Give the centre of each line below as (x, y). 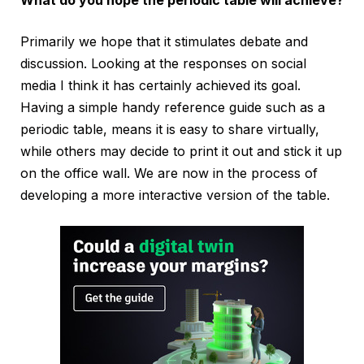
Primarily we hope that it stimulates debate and (164, 42)
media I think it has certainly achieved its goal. (160, 86)
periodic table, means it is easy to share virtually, (170, 130)
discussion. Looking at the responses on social (163, 64)
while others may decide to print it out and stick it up (181, 152)
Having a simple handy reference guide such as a (173, 108)
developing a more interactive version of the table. (175, 195)
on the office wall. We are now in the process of (169, 173)
